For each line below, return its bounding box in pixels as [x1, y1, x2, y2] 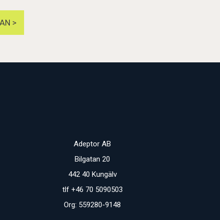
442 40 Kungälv [68, 169, 117, 179]
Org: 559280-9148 [64, 200, 121, 209]
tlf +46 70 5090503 [62, 185, 123, 194]
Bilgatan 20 [75, 154, 110, 164]
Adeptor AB [74, 139, 111, 148]
